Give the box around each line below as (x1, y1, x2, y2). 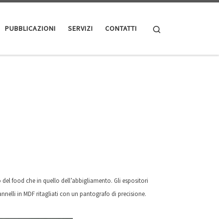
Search (161, 23, 182, 33)
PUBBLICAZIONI (5, 24, 56, 33)
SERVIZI (68, 24, 93, 33)
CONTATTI (105, 24, 137, 33)
